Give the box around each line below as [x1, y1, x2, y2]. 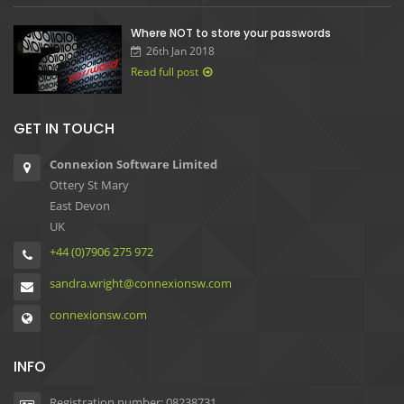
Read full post [131, 64, 198, 80]
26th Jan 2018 [146, 43, 215, 60]
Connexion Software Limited [50, 156, 217, 173]
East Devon [50, 197, 110, 215]
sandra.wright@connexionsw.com [50, 275, 232, 292]
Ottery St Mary [50, 177, 129, 194]
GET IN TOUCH [14, 118, 115, 140]
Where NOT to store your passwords [131, 25, 331, 41]
